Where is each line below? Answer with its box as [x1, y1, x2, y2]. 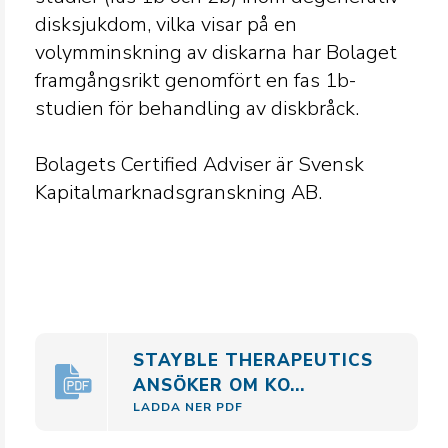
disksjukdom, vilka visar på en [35, 11, 297, 38]
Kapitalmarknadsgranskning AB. [35, 179, 322, 206]
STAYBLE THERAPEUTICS [133, 349, 373, 372]
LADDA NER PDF [133, 399, 243, 415]
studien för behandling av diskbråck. [35, 95, 359, 122]
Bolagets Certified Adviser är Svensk [35, 151, 364, 178]
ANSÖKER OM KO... [133, 374, 305, 397]
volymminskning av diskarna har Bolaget [35, 39, 397, 66]
